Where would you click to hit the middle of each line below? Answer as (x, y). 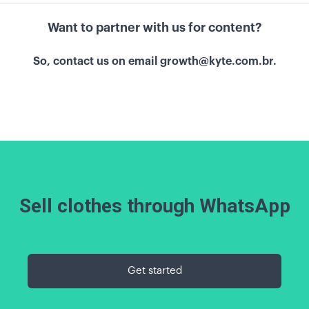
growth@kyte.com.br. (218, 62)
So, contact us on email (96, 62)
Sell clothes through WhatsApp (154, 206)
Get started (154, 271)
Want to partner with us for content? (154, 28)
